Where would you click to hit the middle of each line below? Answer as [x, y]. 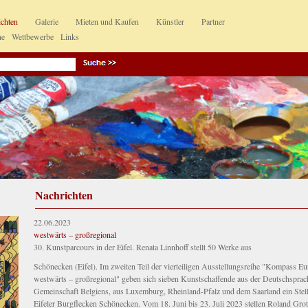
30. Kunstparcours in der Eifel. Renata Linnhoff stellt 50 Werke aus [143, 247]
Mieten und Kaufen [107, 21]
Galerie [47, 21]
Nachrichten [64, 195]
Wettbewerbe [33, 36]
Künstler [170, 21]
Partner [213, 21]
